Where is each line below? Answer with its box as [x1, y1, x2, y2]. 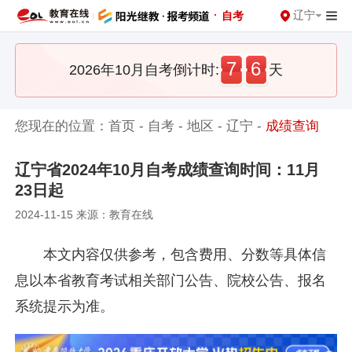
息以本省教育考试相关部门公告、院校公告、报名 [15, 272, 327, 288]
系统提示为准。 [15, 298, 115, 314]
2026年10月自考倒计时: [68, 61, 219, 78]
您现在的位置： [15, 118, 109, 134]
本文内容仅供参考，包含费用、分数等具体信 [42, 246, 326, 262]
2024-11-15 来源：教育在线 [15, 208, 154, 222]
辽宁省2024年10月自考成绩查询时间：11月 [15, 160, 321, 178]
